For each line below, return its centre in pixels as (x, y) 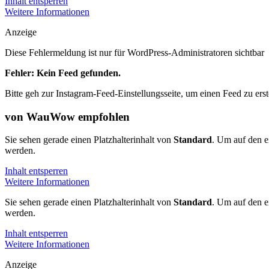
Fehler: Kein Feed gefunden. (63, 73)
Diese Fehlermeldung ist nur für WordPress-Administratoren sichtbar (134, 52)
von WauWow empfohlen (67, 116)
